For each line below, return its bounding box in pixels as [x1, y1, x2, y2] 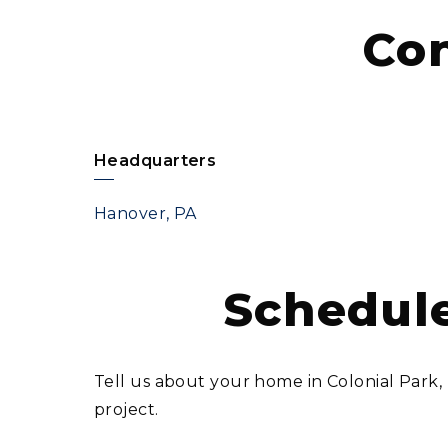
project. [94, 400, 159, 419]
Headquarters [94, 151, 217, 170]
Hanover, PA [94, 204, 197, 223]
